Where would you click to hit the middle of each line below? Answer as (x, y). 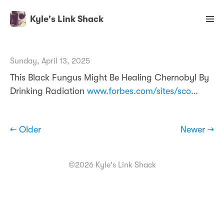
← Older (25, 130)
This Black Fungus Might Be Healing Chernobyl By (109, 78)
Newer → (197, 130)
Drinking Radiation (48, 91)
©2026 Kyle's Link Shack (112, 165)
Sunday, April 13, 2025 (50, 61)
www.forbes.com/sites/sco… (142, 91)
